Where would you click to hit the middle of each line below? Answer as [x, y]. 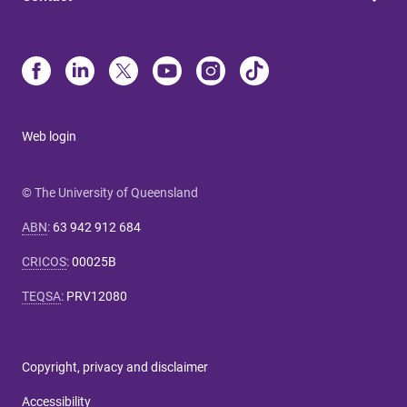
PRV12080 [97, 296]
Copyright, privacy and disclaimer [115, 367]
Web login [49, 136]
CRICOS [44, 261]
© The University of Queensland [110, 192]
